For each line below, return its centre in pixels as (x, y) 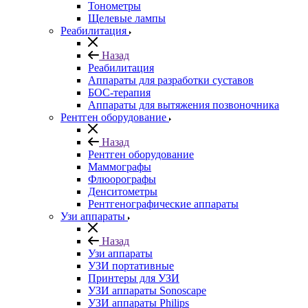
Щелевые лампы (127, 18)
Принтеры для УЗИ (134, 278)
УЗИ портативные (131, 266)
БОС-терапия (119, 92)
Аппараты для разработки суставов (171, 80)
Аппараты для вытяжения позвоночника (184, 105)
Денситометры (123, 191)
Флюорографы (122, 179)
